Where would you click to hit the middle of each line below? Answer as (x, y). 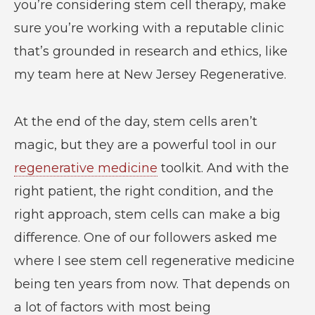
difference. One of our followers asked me (145, 237)
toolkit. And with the (223, 168)
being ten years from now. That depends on (152, 284)
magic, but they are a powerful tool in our (145, 144)
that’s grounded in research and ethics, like (150, 51)
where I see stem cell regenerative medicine (154, 261)
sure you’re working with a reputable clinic (149, 28)
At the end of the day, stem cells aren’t (135, 121)
